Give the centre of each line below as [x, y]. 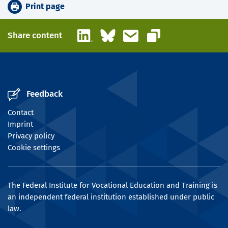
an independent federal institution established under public [111, 197]
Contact [21, 113]
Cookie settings [34, 148]
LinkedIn [107, 32]
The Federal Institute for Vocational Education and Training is [112, 186]
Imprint [20, 124]
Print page [45, 7]
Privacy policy [31, 136]
